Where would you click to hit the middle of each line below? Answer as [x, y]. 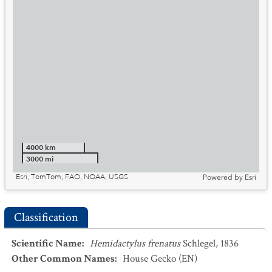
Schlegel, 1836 [211, 243]
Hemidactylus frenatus [135, 243]
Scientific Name [47, 243]
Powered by [223, 177]
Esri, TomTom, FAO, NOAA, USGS [72, 177]
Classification [46, 217]
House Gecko [149, 259]
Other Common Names [63, 259]
